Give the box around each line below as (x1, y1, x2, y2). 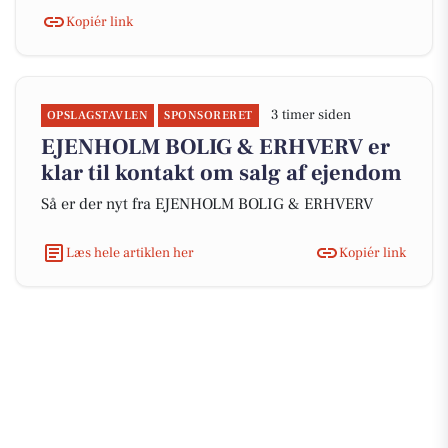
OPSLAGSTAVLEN (47, 108, 149, 123)
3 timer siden (270, 106, 351, 124)
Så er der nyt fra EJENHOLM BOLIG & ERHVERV (41, 194, 373, 214)
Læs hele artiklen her (66, 243, 194, 262)
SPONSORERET (164, 108, 253, 123)
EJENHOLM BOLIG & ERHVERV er (41, 133, 390, 161)
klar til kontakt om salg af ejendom (41, 159, 402, 187)
